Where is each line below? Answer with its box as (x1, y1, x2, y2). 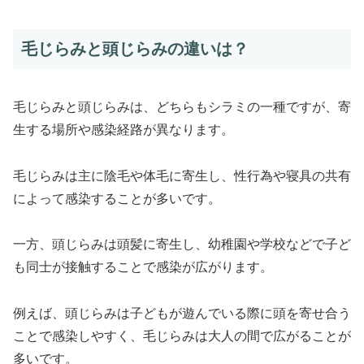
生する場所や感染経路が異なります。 (13, 122, 234, 136)
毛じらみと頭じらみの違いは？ (21, 40, 249, 58)
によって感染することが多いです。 (13, 191, 221, 206)
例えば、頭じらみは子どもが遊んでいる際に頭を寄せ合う (13, 306, 351, 321)
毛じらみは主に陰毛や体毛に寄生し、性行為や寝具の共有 (13, 168, 351, 183)
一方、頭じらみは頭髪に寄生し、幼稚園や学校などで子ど (13, 237, 351, 252)
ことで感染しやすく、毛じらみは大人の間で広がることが (13, 329, 351, 344)
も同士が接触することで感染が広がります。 (13, 260, 273, 275)
